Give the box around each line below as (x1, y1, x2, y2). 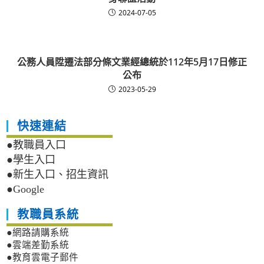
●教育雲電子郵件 (6, 252, 79, 263)
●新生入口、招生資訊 (6, 169, 109, 181)
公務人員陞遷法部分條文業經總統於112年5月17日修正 (17, 55, 247, 68)
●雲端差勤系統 (6, 240, 70, 250)
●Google (6, 183, 45, 196)
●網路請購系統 (6, 227, 70, 238)
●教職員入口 (6, 139, 67, 151)
